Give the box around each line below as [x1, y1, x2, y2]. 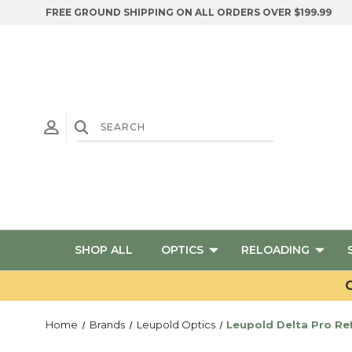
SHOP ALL [75, 243, 133, 257]
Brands [89, 318, 125, 331]
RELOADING [241, 243, 310, 257]
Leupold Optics [136, 318, 215, 331]
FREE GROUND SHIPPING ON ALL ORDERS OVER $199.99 [46, 6, 332, 18]
